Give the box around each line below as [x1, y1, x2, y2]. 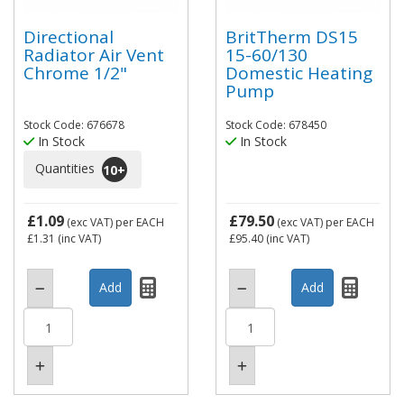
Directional [23, 24, 114, 49]
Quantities [35, 159, 98, 177]
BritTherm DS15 [225, 24, 358, 49]
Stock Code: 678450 [225, 117, 326, 133]
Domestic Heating [225, 60, 372, 85]
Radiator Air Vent [23, 42, 164, 67]
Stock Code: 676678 [23, 117, 124, 133]
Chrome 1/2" [23, 60, 127, 85]
